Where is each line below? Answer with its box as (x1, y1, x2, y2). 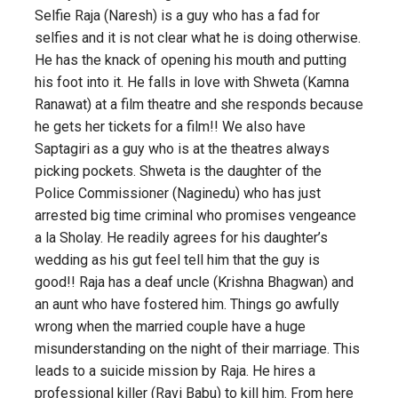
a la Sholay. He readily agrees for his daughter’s (35, 229, 328, 246)
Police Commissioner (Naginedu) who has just (35, 185, 321, 202)
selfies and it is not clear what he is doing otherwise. (35, 29, 361, 46)
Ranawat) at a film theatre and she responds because (35, 96, 363, 113)
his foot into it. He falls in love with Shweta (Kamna (35, 74, 349, 91)
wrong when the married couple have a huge (35, 318, 306, 335)
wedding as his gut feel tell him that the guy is (35, 251, 320, 268)
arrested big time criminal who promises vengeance (35, 207, 356, 224)
